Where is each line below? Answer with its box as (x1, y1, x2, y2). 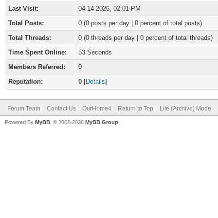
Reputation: (8, 78, 43, 85)
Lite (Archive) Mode (160, 105, 211, 112)
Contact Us (47, 105, 76, 112)
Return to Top (118, 105, 153, 112)
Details (86, 78, 105, 85)
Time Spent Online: (8, 49, 67, 56)
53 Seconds (78, 49, 112, 56)
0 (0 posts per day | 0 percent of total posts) (78, 19, 202, 27)
